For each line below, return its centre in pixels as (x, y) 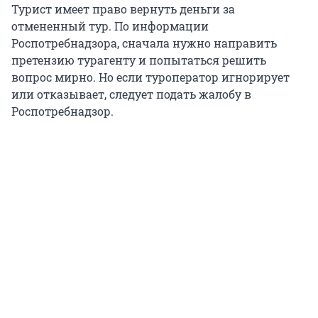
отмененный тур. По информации (110, 26)
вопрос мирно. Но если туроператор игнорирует (150, 77)
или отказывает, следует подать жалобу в (131, 94)
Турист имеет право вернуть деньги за (123, 9)
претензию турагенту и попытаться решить (139, 60)
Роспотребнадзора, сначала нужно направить (144, 43)
